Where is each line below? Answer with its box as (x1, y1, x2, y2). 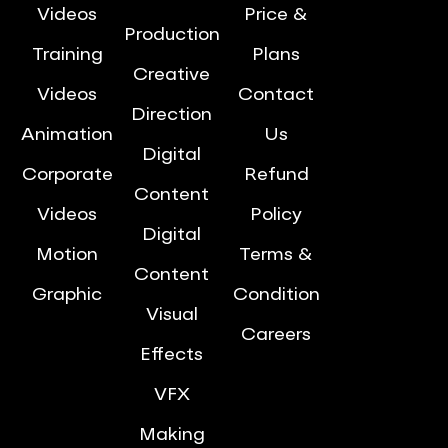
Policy (250, 206, 303, 224)
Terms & (239, 246, 314, 264)
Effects (140, 346, 204, 364)
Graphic (32, 286, 103, 304)
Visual (145, 306, 198, 324)
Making (138, 426, 205, 444)
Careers (241, 326, 312, 344)
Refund (243, 166, 309, 184)
